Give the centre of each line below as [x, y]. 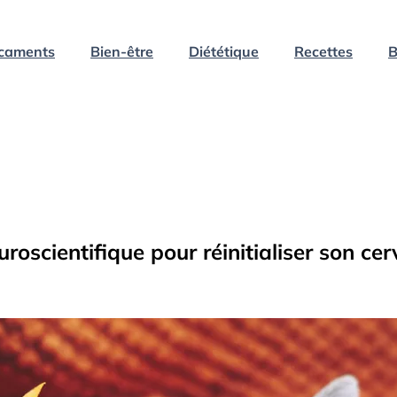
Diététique [224, 51]
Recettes [323, 51]
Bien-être [122, 51]
